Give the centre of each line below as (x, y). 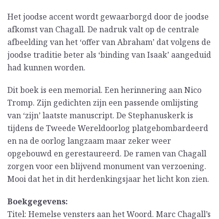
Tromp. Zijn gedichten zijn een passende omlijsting (103, 103)
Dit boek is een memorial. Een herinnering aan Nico (104, 90)
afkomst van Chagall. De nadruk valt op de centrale (103, 30)
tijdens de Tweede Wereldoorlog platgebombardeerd (108, 128)
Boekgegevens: (38, 202)
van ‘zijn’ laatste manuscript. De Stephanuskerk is (100, 116)
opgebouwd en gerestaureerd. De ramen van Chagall (107, 154)
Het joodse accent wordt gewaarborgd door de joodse (108, 17)
